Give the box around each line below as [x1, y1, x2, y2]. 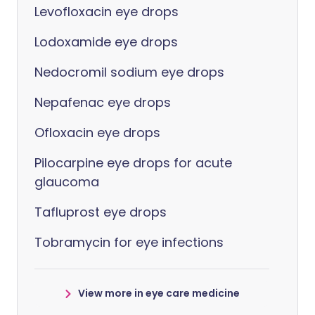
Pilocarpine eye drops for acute [34, 154, 232, 172]
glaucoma [34, 173, 99, 191]
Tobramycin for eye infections [34, 233, 224, 251]
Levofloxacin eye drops [34, 3, 179, 20]
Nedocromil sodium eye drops [34, 63, 224, 81]
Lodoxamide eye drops [34, 33, 178, 51]
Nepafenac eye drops [34, 94, 171, 111]
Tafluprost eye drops [34, 203, 167, 221]
